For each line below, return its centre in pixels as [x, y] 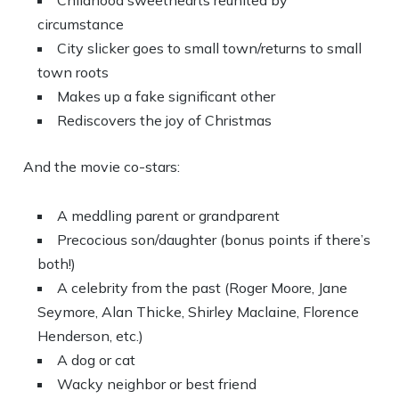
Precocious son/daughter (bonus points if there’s [214, 240]
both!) [57, 264]
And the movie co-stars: [102, 167]
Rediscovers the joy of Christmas [165, 120]
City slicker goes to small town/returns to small [210, 48]
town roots [73, 72]
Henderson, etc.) [91, 336]
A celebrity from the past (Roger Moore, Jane [203, 288]
